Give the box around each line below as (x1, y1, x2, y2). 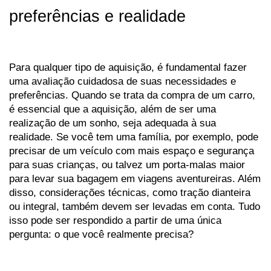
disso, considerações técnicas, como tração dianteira (9, 186, 250, 199)
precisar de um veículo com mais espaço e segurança (9, 145, 254, 157)
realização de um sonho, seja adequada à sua (9, 117, 216, 129)
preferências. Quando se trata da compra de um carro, (9, 89, 255, 102)
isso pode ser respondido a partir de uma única (9, 214, 221, 227)
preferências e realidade (9, 7, 186, 26)
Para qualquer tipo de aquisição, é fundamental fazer (9, 61, 247, 74)
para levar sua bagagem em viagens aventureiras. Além (9, 172, 261, 185)
